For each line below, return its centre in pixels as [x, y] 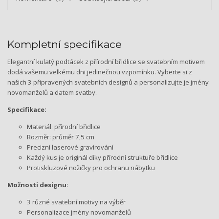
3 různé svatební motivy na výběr [76, 202]
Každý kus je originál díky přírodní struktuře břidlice [102, 157]
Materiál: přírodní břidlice [64, 126]
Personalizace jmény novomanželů [79, 212]
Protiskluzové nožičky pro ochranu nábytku [91, 167]
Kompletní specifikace [65, 44]
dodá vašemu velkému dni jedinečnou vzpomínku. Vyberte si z [100, 72]
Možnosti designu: [38, 185]
